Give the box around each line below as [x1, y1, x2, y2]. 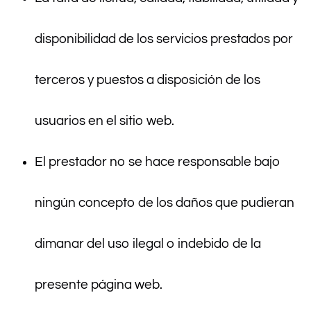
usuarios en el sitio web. [35, 114, 174, 128]
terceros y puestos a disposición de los [35, 73, 260, 87]
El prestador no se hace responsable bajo [35, 155, 280, 169]
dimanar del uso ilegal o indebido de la [35, 237, 261, 251]
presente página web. [35, 278, 162, 292]
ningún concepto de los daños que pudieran [35, 196, 294, 210]
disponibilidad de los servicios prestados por [35, 32, 293, 47]
